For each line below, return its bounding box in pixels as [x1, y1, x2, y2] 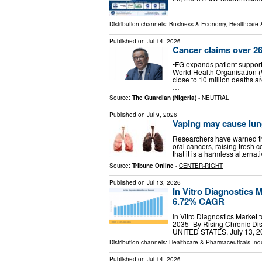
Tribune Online [132, 161, 174, 170]
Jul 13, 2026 [147, 178, 181, 187]
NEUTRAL [202, 94, 229, 102]
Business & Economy [169, 19, 226, 28]
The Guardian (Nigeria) [132, 94, 196, 102]
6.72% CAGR [173, 195, 225, 208]
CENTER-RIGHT [179, 161, 223, 170]
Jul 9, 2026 [147, 111, 177, 119]
